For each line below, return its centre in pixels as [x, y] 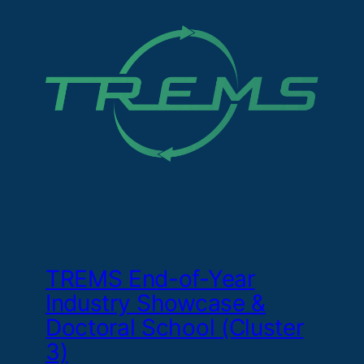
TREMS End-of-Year [150, 278]
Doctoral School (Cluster [175, 327]
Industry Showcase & [156, 303]
